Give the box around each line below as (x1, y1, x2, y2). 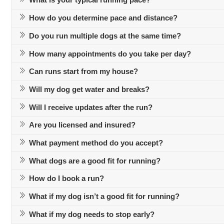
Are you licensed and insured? (29, 121, 136, 129)
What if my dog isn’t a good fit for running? (29, 192, 180, 201)
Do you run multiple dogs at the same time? (29, 31, 181, 40)
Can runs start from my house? (29, 67, 138, 76)
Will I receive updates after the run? (29, 103, 153, 111)
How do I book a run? (29, 174, 104, 183)
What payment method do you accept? (29, 138, 163, 147)
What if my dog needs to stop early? (29, 210, 155, 218)
